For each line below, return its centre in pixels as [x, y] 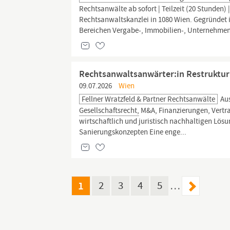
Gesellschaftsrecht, [109, 110]
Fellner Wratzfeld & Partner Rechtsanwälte [149, 99]
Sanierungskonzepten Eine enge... [133, 132]
